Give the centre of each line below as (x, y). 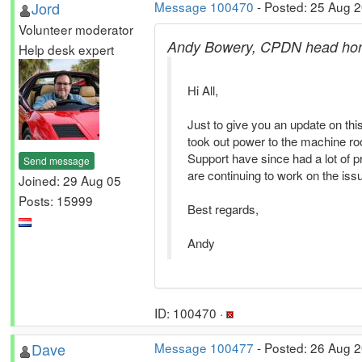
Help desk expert (66, 49)
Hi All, (203, 90)
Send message (57, 160)
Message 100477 (204, 347)
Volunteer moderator (76, 29)
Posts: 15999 (56, 200)
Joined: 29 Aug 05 (70, 180)
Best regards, (223, 209)
